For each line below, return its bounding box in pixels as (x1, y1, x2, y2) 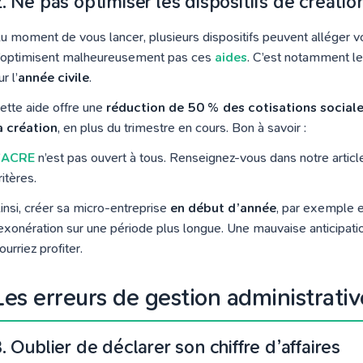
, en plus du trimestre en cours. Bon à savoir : (58, 120, 306, 135)
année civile (18, 70, 89, 85)
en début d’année (170, 200, 276, 216)
